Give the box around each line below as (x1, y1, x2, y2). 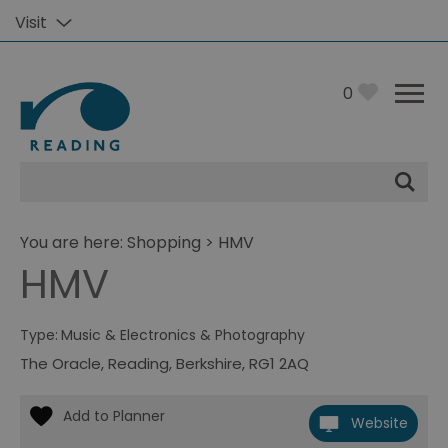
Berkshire (176, 353, 242, 374)
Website (351, 413, 408, 433)
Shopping (127, 231, 201, 254)
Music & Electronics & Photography (61, 325, 305, 345)
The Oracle (20, 353, 101, 374)
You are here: (20, 231, 127, 254)
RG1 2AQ (249, 353, 309, 374)
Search (19, 176, 105, 211)
